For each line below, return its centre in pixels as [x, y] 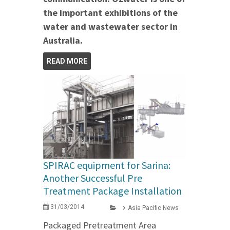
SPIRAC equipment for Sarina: [107, 165]
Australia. [63, 40]
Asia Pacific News [153, 208]
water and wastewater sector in [110, 26]
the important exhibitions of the [110, 12]
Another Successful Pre [93, 178]
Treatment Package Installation [112, 191]
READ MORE [67, 61]
